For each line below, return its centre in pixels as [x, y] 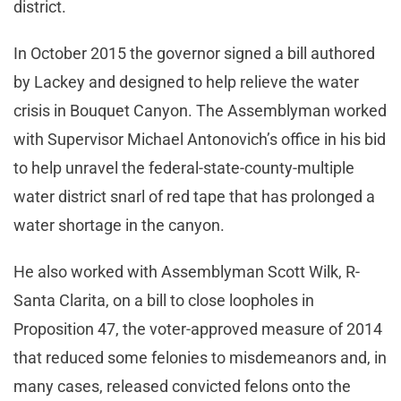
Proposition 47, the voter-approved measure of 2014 [198, 329]
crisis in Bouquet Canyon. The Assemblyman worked [200, 111]
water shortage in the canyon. [119, 226]
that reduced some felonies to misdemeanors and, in [200, 358]
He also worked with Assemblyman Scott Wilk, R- [187, 272]
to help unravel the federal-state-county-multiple [184, 168]
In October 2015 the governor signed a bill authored [194, 54]
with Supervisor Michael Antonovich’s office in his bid [200, 140]
